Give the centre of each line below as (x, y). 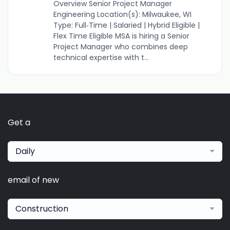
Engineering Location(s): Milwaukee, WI (122, 14)
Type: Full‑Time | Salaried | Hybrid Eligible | (126, 25)
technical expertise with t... (101, 57)
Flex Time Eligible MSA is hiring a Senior (121, 36)
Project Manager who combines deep (120, 46)
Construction (42, 208)
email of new (33, 180)
